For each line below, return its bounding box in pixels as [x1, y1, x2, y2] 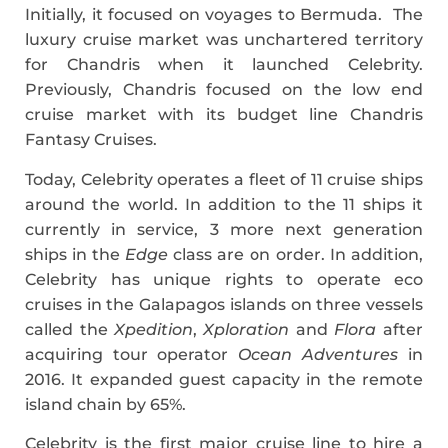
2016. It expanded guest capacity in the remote [25, 369, 423, 389]
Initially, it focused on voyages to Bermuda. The [25, 5, 423, 25]
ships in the [25, 244, 125, 264]
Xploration [203, 319, 289, 339]
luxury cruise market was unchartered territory [25, 30, 423, 50]
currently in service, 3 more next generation [25, 219, 423, 239]
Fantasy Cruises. [25, 130, 161, 150]
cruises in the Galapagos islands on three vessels [25, 294, 423, 314]
